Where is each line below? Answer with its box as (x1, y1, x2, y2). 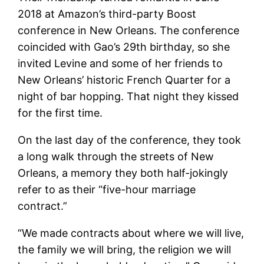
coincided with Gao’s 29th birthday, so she (18, 40, 230, 53)
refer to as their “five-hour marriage (18, 183, 196, 196)
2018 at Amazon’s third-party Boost (18, 7, 197, 20)
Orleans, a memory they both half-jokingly (18, 166, 229, 179)
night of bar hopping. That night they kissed (18, 90, 239, 103)
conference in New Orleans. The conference (18, 24, 240, 37)
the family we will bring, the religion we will (18, 243, 232, 256)
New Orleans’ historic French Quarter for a (18, 73, 231, 86)
